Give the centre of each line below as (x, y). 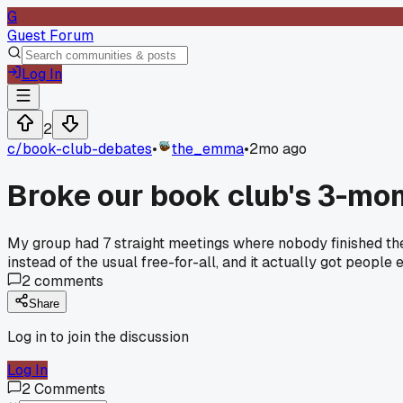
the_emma (208, 149)
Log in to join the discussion (98, 336)
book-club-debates (87, 149)
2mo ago (278, 149)
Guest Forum (50, 36)
